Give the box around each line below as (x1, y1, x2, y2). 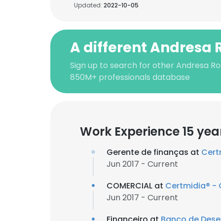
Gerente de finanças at (107, 147, 201, 158)
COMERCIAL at (107, 180, 165, 191)
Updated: (74, 1, 104, 9)
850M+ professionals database (70, 72, 190, 83)
